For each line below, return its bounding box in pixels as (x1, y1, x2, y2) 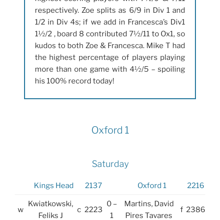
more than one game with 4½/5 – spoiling (34, 65, 186, 74)
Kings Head (34, 181, 74, 190)
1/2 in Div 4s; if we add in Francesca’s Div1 (34, 18, 186, 27)
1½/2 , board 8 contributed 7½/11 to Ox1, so (34, 29, 186, 39)
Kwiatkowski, (27, 199, 73, 208)
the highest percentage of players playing (34, 53, 186, 62)
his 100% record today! (34, 77, 114, 86)
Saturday (91, 159, 129, 169)
